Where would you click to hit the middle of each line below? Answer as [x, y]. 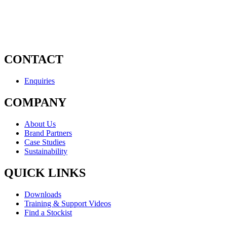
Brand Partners [48, 133]
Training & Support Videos [68, 203]
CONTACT [34, 60]
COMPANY [35, 103]
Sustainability [46, 151]
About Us [40, 124]
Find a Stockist [48, 212]
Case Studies [45, 142]
